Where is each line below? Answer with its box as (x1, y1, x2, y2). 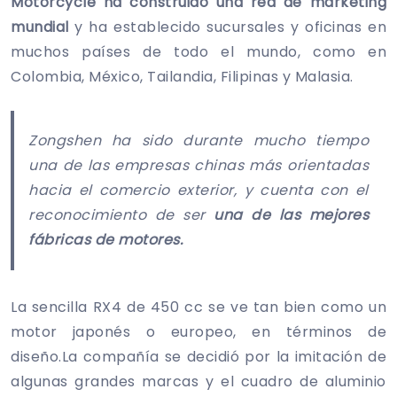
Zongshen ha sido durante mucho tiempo (28, 129, 369, 151)
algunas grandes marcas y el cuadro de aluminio (11, 370, 386, 392)
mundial (11, 16, 69, 37)
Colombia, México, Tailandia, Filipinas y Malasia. (11, 66, 354, 87)
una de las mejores (214, 204, 369, 225)
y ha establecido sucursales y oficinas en (68, 16, 386, 37)
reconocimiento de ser (28, 204, 214, 225)
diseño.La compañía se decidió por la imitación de (11, 346, 386, 367)
